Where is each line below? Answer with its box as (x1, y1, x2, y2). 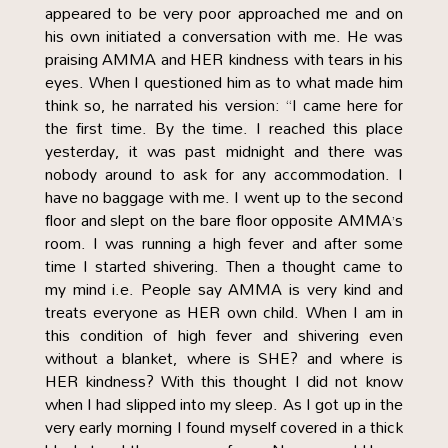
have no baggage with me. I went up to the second (44, 181, 404, 213)
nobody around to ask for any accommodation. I (44, 158, 404, 190)
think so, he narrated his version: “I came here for (44, 89, 404, 121)
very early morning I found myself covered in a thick (44, 411, 404, 443)
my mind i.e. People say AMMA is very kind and (44, 273, 404, 305)
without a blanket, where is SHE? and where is (44, 342, 404, 374)
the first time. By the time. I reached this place (44, 112, 404, 144)
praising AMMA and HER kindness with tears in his (44, 43, 404, 75)
